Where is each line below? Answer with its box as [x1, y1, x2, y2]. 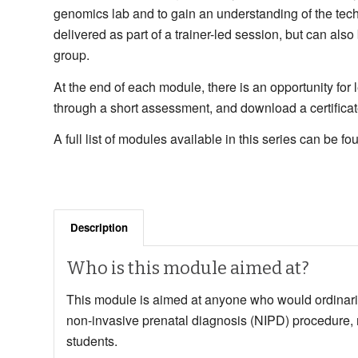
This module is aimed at [66, 290, 205, 309]
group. [54, 45, 89, 64]
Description [70, 219, 128, 235]
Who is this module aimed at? [66, 257, 309, 279]
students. [66, 332, 117, 351]
